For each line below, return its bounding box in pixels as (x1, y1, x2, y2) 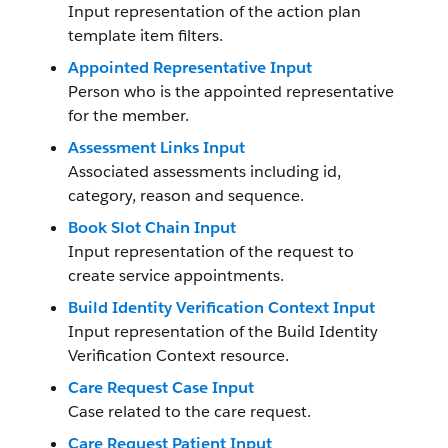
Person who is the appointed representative (68, 81, 394, 102)
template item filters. (68, 25, 223, 46)
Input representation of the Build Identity (68, 321, 378, 342)
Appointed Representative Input (68, 57, 312, 78)
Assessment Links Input (68, 137, 245, 158)
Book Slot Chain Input (68, 217, 236, 238)
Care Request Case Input (68, 377, 254, 398)
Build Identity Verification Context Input (68, 297, 375, 318)
